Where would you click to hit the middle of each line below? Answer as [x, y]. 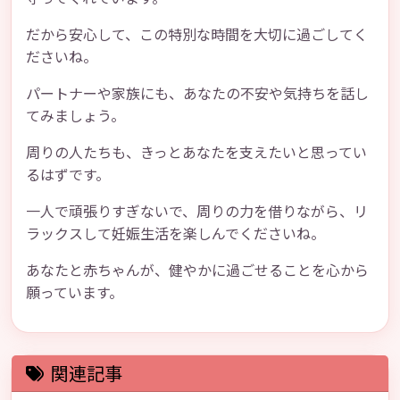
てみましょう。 [75, 115]
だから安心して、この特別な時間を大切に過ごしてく [197, 34]
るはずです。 [68, 174]
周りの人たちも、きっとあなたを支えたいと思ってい [196, 152]
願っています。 [75, 292]
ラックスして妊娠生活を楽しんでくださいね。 [175, 233]
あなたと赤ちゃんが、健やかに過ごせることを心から [197, 270]
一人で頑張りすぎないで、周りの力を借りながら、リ [197, 211]
